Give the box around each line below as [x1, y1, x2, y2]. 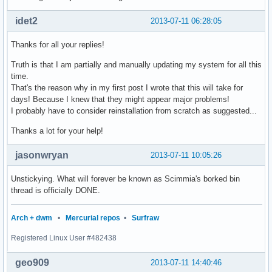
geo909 [15, 257, 49, 268]
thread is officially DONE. [11, 186, 100, 195]
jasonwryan [15, 150, 69, 161]
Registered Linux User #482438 [11, 234, 117, 243]
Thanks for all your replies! [11, 40, 104, 50]
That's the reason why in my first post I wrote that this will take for [11, 83, 243, 93]
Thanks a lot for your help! [11, 126, 103, 136]
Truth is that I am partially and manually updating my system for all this [11, 60, 262, 70]
